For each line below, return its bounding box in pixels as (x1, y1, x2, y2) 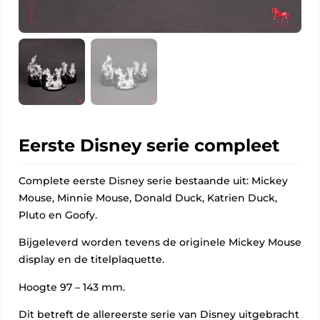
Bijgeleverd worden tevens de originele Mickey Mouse (19, 236, 301, 249)
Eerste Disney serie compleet (19, 135, 279, 156)
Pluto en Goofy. (19, 209, 97, 221)
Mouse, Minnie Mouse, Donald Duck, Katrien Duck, (19, 191, 277, 204)
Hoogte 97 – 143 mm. (19, 280, 125, 294)
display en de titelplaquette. (19, 253, 164, 266)
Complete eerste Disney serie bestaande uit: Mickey (19, 174, 288, 187)
